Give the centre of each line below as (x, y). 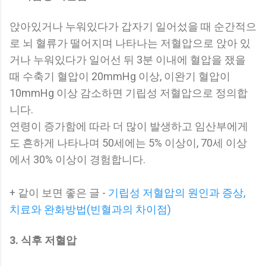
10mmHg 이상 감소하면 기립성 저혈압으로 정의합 (129, 93)
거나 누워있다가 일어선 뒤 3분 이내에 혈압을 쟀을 (128, 59)
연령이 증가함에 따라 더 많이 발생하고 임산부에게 (129, 126)
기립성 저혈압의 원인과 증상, (177, 192)
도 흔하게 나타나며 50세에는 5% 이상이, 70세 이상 (128, 142)
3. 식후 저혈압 (43, 240)
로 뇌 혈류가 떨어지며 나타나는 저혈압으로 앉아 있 (130, 43)
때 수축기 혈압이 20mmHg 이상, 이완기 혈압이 (120, 76)
